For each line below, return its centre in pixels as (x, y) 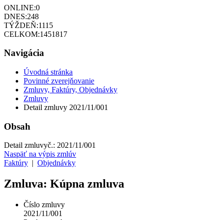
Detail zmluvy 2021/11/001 (66, 108)
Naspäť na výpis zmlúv (40, 154)
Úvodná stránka (48, 72)
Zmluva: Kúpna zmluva (64, 184)
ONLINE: (20, 7)
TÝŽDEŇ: (21, 25)
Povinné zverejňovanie (59, 81)
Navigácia (24, 53)
